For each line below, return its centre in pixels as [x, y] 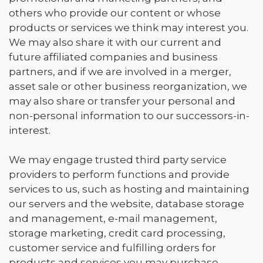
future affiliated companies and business [113, 57]
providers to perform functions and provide [119, 174]
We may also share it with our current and [115, 42]
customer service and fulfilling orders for [112, 248]
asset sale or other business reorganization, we [128, 86]
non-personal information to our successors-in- [129, 116]
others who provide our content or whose [115, 13]
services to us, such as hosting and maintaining [129, 189]
